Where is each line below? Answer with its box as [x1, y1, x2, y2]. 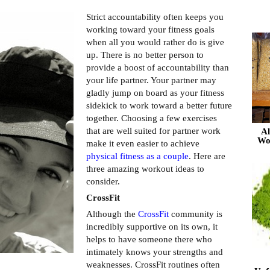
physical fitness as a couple [86, 151, 189, 161]
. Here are [189, 151, 225, 161]
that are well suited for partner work [86, 126, 221, 136]
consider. [86, 177, 120, 186]
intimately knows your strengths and [86, 247, 223, 257]
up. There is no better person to [86, 50, 204, 60]
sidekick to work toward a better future [86, 101, 232, 110]
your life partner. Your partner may [86, 75, 216, 85]
